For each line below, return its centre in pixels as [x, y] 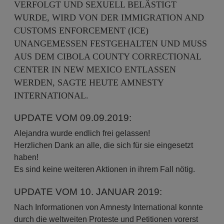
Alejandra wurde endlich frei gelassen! [82, 133]
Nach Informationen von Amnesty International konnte [109, 207]
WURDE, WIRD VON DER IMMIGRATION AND [109, 17]
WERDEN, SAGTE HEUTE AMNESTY [89, 82]
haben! [26, 157]
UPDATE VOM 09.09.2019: [73, 118]
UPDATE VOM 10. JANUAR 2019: [88, 192]
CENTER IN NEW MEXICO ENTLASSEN [95, 69]
